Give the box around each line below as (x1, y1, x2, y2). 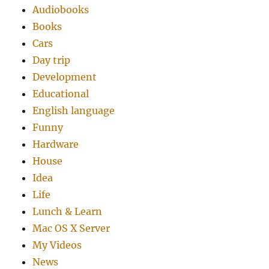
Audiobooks (32, 3, 89, 16)
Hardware (32, 138, 79, 150)
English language (32, 104, 115, 116)
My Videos (32, 238, 82, 251)
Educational (32, 87, 89, 100)
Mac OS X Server (32, 222, 110, 234)
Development (32, 70, 97, 83)
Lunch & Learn (32, 205, 103, 217)
